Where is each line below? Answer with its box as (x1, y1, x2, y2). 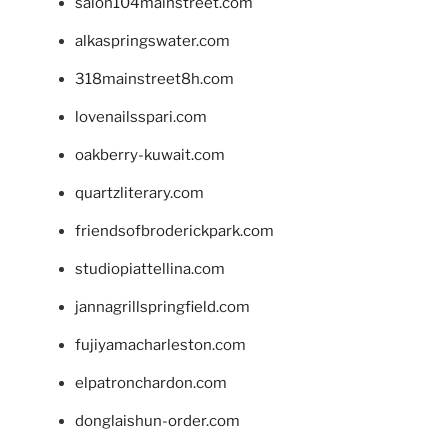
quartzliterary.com (75, 183, 204, 202)
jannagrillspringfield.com (75, 297, 250, 316)
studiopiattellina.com (75, 259, 225, 278)
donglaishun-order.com (75, 411, 240, 430)
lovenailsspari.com (75, 107, 207, 126)
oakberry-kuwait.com (75, 145, 225, 164)
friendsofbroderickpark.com (75, 221, 274, 240)
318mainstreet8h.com (75, 69, 234, 88)
